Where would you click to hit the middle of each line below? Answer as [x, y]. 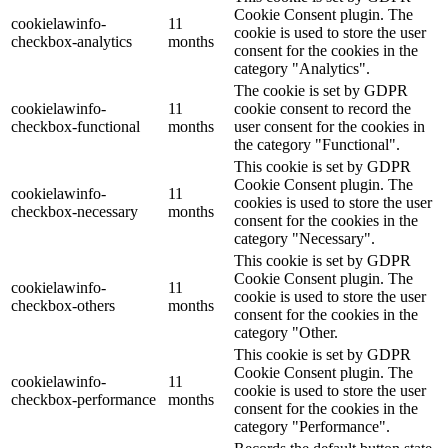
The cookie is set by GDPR [321, 90]
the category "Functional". [317, 144]
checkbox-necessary [74, 211]
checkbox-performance [83, 399]
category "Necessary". [304, 238]
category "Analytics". [302, 68]
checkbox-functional [75, 126]
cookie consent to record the [322, 108]
